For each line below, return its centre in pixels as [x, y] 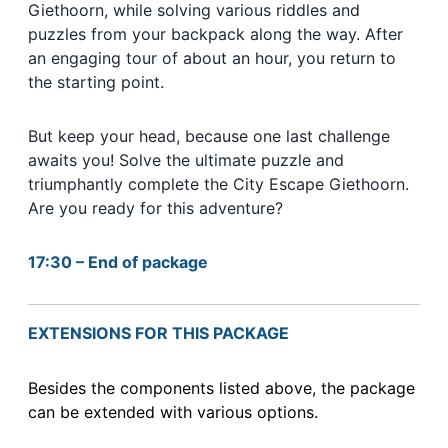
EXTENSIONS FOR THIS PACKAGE [158, 333]
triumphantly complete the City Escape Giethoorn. [218, 184]
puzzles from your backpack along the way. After [215, 34]
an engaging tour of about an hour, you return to [212, 58]
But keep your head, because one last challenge [209, 136]
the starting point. [96, 82]
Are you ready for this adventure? [155, 208]
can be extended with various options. [173, 412]
